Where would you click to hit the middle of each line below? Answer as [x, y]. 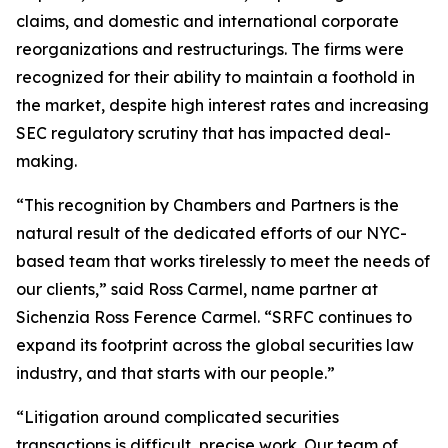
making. [46, 161]
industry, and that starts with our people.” [175, 373]
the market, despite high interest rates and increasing [222, 105]
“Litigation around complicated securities [177, 417]
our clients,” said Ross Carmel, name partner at [197, 289]
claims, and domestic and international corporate [207, 21]
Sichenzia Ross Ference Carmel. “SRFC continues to [214, 317]
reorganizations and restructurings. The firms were [210, 49]
